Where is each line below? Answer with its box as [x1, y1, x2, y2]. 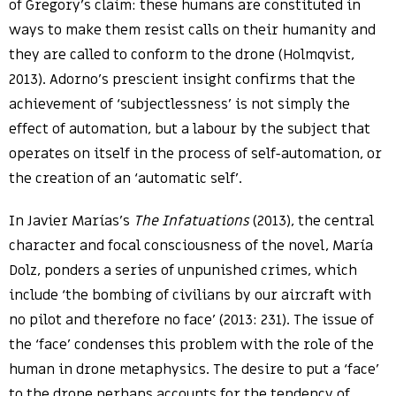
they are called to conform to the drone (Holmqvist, [9, 45, 354, 65]
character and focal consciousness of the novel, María [9, 236, 373, 255]
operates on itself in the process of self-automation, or [9, 144, 382, 164]
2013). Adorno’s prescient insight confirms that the [9, 70, 355, 89]
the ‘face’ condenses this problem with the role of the [9, 335, 374, 354]
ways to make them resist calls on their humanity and [9, 20, 376, 40]
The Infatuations [133, 211, 249, 231]
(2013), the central [249, 211, 374, 231]
